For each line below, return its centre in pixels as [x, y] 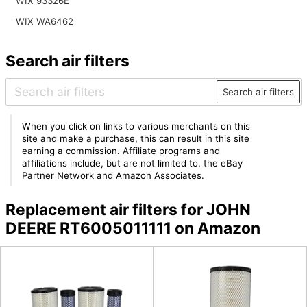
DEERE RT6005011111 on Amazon [133, 229]
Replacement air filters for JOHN [128, 210]
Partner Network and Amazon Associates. [113, 175]
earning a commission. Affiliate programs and [121, 150]
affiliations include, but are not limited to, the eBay [133, 163]
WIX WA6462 [44, 22]
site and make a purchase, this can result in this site [136, 138]
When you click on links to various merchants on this [136, 126]
